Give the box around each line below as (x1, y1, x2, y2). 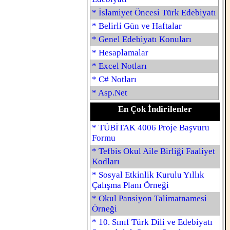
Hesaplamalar (99, 48, 148, 57)
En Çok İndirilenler (118, 104, 192, 114)
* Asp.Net (92, 88, 127, 98)
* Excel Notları (92, 61, 147, 71)
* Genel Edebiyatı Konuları (92, 34, 191, 44)
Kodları (92, 157, 120, 166)
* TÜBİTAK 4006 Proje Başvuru (92, 123, 209, 132)
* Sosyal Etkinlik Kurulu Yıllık (92, 170, 204, 180)
